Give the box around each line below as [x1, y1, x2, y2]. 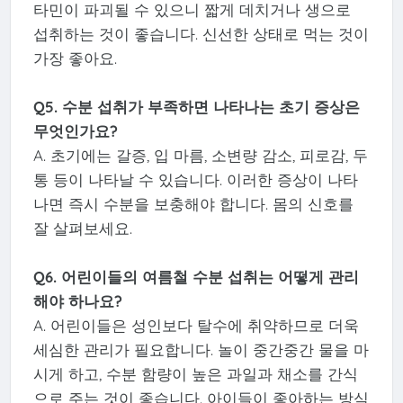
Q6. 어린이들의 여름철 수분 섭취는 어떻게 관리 [32, 266, 359, 286]
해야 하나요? [32, 291, 122, 310]
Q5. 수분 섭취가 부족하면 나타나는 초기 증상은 [32, 96, 360, 116]
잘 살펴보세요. [32, 218, 132, 237]
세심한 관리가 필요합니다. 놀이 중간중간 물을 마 [32, 339, 369, 359]
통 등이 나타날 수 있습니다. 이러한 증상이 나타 [32, 169, 358, 189]
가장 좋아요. [32, 48, 117, 67]
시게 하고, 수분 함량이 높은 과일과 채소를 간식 [32, 363, 358, 383]
